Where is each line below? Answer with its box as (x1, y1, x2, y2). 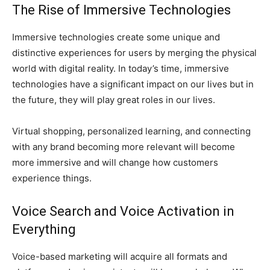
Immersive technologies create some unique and (12, 31, 220, 43)
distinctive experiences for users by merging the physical (12, 46, 257, 58)
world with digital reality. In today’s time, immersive (12, 62, 229, 74)
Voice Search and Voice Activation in (12, 203, 234, 219)
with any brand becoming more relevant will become (12, 140, 235, 152)
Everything (12, 221, 79, 237)
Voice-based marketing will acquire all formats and (12, 250, 227, 262)
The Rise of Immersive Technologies (12, 2, 231, 17)
